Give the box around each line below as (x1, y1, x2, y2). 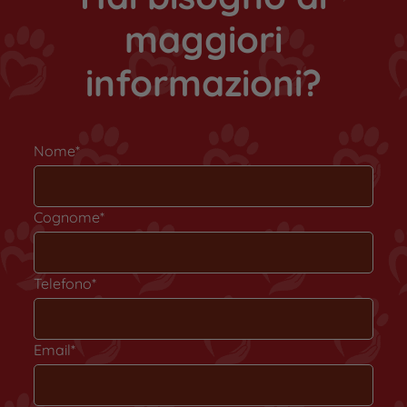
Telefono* (34, 274, 97, 293)
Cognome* (34, 208, 105, 227)
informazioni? (85, 60, 322, 106)
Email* (34, 341, 76, 360)
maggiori (124, 16, 283, 63)
